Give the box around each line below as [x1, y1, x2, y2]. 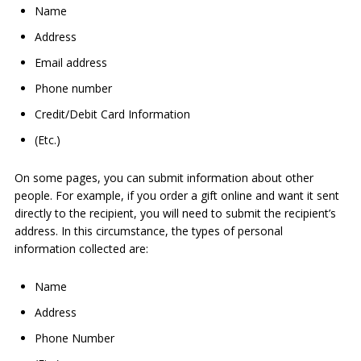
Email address [34, 55, 107, 70]
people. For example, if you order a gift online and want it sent [14, 188, 339, 203]
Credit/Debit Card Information [34, 106, 190, 122]
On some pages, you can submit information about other [14, 170, 313, 185]
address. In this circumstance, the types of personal [14, 223, 283, 239]
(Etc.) [34, 132, 60, 147]
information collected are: [14, 241, 148, 256]
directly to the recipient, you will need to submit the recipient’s [14, 205, 336, 221]
